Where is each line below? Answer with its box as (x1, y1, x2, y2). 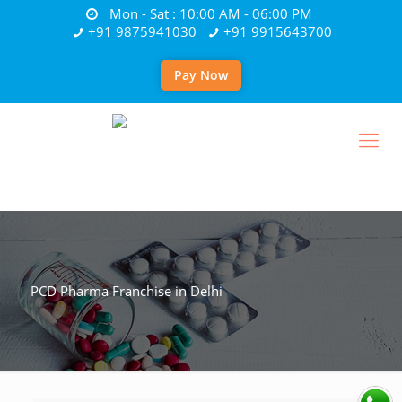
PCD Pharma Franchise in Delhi (30, 282, 223, 300)
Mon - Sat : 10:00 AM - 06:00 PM (105, 4, 312, 22)
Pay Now (174, 66, 228, 83)
